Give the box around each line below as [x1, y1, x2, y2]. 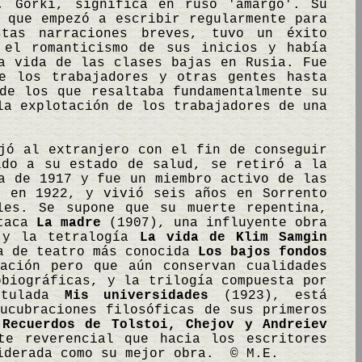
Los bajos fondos [198, 245, 327, 259]
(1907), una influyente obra [101, 216, 327, 230]
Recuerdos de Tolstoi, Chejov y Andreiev [2, 318, 327, 332]
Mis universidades [64, 288, 209, 303]
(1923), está [208, 288, 328, 303]
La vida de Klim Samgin [139, 230, 327, 245]
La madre [36, 216, 101, 230]
